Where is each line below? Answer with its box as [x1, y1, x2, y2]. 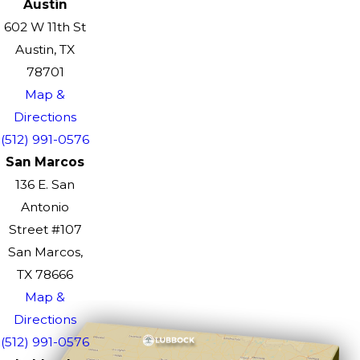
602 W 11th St [4, 19, 86, 35]
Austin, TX [15, 42, 75, 58]
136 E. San [15, 177, 75, 193]
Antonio [21, 199, 69, 215]
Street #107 [8, 222, 82, 238]
